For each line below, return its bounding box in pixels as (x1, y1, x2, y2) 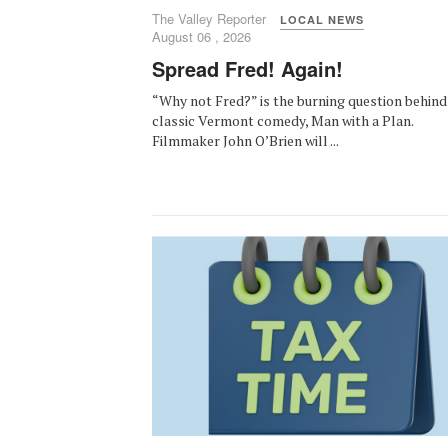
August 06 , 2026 (152, 27, 251, 46)
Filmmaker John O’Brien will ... (152, 131, 339, 150)
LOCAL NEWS (280, 12, 364, 27)
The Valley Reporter (152, 9, 266, 28)
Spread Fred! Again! (152, 54, 343, 83)
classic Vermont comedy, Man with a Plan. (152, 111, 413, 130)
